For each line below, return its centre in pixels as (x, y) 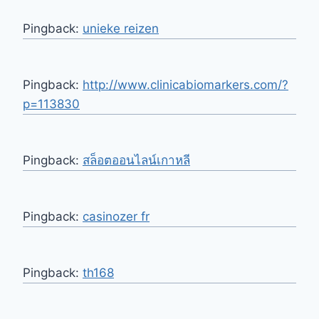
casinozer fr (116, 216)
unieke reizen (121, 28)
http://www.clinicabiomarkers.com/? (185, 84)
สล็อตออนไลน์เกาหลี (136, 160)
